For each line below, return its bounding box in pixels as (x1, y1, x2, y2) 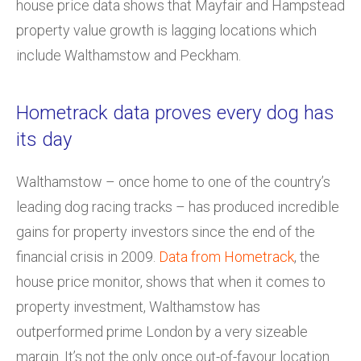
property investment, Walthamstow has (16, 297, 260, 315)
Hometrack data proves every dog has (16, 101, 334, 124)
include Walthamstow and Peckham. (16, 46, 241, 64)
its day (16, 127, 72, 151)
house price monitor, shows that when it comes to (16, 272, 326, 290)
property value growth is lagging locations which (16, 21, 317, 39)
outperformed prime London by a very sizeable (16, 322, 308, 340)
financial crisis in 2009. (16, 247, 159, 265)
